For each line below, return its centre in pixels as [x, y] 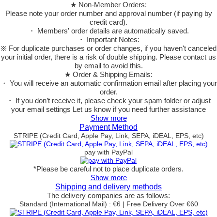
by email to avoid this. [108, 65]
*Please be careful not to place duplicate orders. [108, 169]
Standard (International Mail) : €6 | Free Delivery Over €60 [108, 204]
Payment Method [108, 127]
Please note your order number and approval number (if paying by [108, 13]
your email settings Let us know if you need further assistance [108, 109]
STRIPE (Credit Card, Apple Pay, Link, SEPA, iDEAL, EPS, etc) [108, 135]
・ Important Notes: [108, 39]
